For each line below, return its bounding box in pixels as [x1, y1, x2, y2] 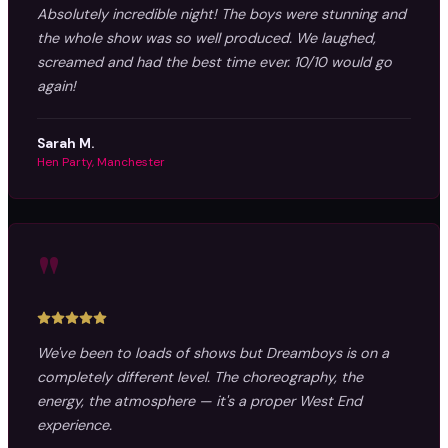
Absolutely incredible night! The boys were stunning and [37, 4, 406, 23]
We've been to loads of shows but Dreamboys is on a [37, 343, 389, 362]
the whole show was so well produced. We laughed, [37, 28, 376, 47]
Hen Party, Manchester [37, 153, 165, 170]
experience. [37, 415, 112, 434]
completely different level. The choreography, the [37, 367, 363, 386]
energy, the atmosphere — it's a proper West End [37, 391, 362, 410]
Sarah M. [37, 134, 94, 152]
